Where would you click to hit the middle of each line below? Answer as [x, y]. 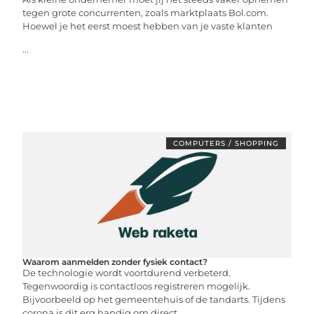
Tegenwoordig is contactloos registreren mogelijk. [137, 286]
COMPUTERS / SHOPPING [226, 143]
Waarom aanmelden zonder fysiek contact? [115, 261]
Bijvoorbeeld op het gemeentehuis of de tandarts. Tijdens [154, 299]
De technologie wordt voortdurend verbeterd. [127, 272]
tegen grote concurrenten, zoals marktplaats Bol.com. [146, 12]
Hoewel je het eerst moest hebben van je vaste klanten [148, 26]
